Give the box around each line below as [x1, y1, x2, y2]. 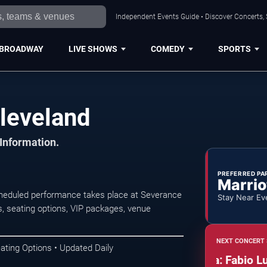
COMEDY [150, 44, 185, 54]
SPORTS [218, 44, 251, 54]
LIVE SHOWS [68, 44, 117, 54]
